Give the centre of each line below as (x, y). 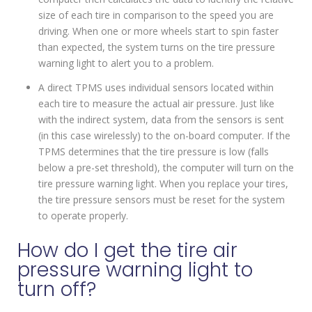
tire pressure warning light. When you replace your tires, (163, 183)
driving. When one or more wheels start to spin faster (158, 31)
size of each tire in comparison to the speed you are (156, 15)
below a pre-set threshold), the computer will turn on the (166, 167)
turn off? (57, 289)
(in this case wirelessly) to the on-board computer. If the (164, 135)
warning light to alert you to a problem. (126, 63)
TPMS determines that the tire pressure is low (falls (154, 151)
